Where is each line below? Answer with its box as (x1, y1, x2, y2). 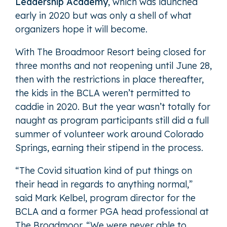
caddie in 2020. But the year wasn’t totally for (15, 100, 210, 112)
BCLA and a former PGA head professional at (15, 205, 209, 217)
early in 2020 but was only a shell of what (15, 9, 192, 21)
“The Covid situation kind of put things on (15, 164, 192, 176)
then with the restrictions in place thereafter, (15, 73, 204, 85)
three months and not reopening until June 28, (15, 59, 212, 71)
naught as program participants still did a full (15, 114, 209, 126)
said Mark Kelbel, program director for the (15, 192, 196, 204)
